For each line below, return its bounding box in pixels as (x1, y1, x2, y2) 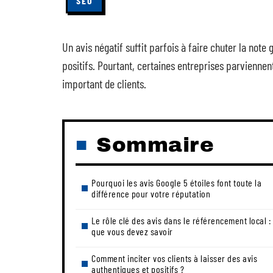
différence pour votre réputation (91, 188, 210, 199)
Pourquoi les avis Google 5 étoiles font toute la (91, 177, 261, 188)
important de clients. (62, 76, 146, 91)
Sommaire (96, 133, 214, 156)
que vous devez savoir (91, 225, 173, 237)
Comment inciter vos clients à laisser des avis (91, 252, 257, 264)
